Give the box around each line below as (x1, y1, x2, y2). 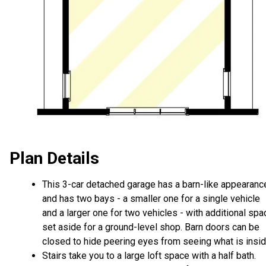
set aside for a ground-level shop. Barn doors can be (42, 221, 259, 233)
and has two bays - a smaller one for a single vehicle (42, 193, 260, 205)
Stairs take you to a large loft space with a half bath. (42, 250, 256, 262)
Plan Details (9, 148, 99, 169)
